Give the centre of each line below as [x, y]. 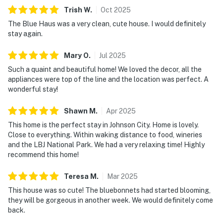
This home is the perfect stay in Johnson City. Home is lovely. [103, 125]
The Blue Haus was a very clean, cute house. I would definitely [107, 24]
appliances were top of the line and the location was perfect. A [108, 79]
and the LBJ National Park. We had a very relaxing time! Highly [106, 144]
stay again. [25, 33]
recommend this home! [43, 154]
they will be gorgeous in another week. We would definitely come [111, 200]
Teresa [76, 176]
